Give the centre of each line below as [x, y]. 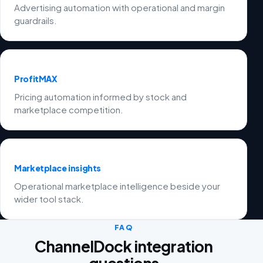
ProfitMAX [36, 78]
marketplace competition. [69, 110]
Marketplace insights [58, 168]
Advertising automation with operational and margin [120, 8]
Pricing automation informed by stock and [101, 97]
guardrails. [36, 21]
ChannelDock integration [124, 246]
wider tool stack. [49, 199]
